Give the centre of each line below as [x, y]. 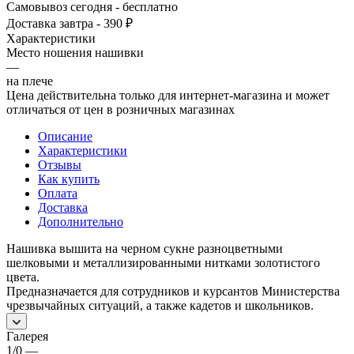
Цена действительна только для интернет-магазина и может [168, 95]
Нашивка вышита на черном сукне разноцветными [145, 248]
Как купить [69, 179]
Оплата [58, 193]
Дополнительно [81, 221]
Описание [65, 136]
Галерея [27, 336]
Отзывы [60, 164]
